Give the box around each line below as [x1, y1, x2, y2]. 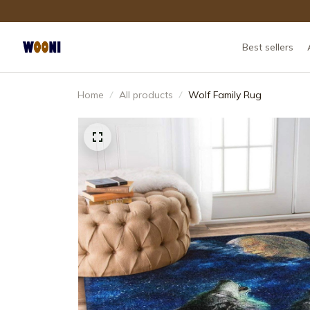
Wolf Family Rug [188, 89, 262, 101]
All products [119, 89, 173, 101]
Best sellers [241, 40, 293, 53]
